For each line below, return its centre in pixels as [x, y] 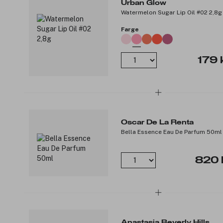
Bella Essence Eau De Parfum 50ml [171, 132]
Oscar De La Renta [157, 122]
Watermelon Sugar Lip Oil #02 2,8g [171, 12]
